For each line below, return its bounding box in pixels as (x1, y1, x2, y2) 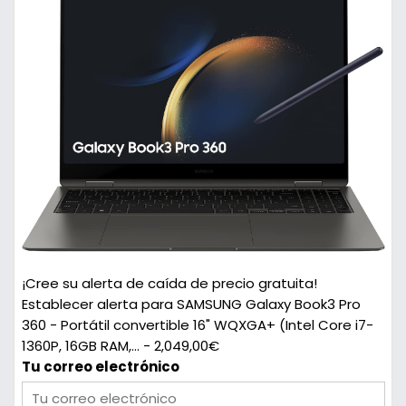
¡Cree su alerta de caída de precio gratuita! (21, 274, 317, 294)
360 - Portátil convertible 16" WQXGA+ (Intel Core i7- (21, 315, 373, 335)
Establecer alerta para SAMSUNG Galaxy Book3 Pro (21, 295, 361, 314)
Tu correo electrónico (21, 357, 179, 377)
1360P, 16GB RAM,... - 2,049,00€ (21, 336, 219, 356)
